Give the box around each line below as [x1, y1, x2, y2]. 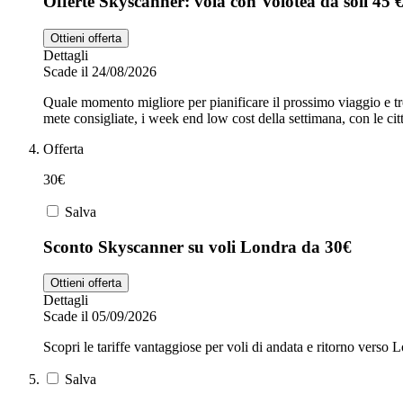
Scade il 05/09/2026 [43, 309, 157, 325]
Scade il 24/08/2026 [43, 63, 157, 79]
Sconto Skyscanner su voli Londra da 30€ [43, 237, 352, 256]
